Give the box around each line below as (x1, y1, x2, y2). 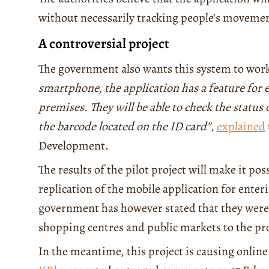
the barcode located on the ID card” (38, 118, 211, 134)
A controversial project (38, 34, 169, 53)
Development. (38, 137, 109, 154)
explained (217, 118, 265, 134)
